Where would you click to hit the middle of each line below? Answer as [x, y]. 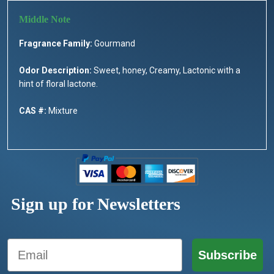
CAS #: [33, 111]
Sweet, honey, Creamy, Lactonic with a [166, 71]
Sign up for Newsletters [96, 204]
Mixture [62, 111]
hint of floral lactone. [58, 84]
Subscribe [228, 255]
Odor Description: [55, 71]
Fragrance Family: [56, 44]
